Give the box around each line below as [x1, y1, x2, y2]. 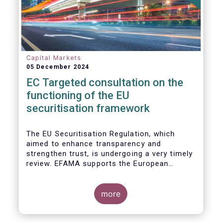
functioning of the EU [26, 89, 129, 102]
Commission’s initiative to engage [26, 169, 153, 178]
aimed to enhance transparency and [26, 139, 161, 148]
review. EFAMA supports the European [26, 159, 169, 168]
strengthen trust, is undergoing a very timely [26, 149, 193, 158]
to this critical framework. [26, 189, 124, 198]
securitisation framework [26, 102, 150, 114]
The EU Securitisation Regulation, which [26, 129, 175, 138]
